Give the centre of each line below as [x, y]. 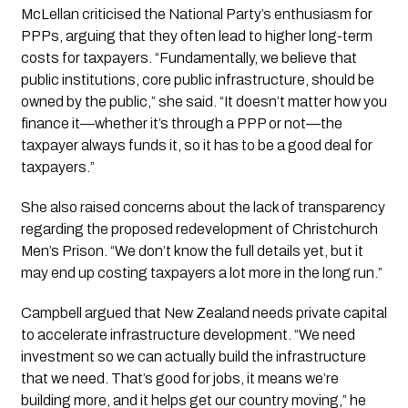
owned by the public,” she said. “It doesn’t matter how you [204, 101]
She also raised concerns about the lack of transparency [203, 207]
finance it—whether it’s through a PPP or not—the [181, 123]
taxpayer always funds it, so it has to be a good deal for [196, 145]
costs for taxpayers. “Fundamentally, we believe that [189, 57]
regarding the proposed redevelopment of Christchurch [199, 229]
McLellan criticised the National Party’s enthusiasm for [196, 14]
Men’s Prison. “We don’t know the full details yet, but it [192, 250]
